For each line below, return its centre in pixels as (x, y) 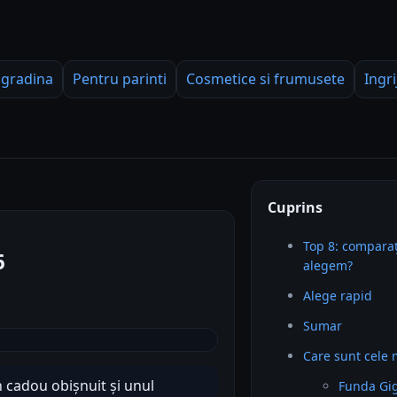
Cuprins (296, 207)
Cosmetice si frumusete (265, 79)
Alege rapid (338, 296)
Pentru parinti (120, 79)
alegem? (328, 265)
